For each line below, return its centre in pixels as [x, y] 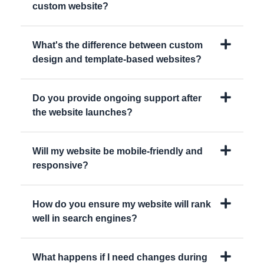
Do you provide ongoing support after [117, 98]
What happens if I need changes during [120, 258]
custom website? [70, 6]
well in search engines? [85, 219]
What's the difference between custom [118, 45]
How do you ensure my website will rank [122, 204]
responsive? [60, 166]
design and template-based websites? [117, 60]
